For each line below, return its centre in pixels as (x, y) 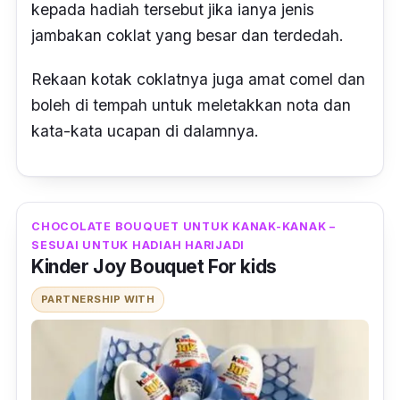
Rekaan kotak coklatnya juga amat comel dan (198, 79)
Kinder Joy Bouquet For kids (154, 267)
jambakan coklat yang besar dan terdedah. (190, 35)
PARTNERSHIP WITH (98, 300)
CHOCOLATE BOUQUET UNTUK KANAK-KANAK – (183, 227)
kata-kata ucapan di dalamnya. (145, 130)
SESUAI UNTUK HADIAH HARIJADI (138, 246)
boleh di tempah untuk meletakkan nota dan (191, 104)
